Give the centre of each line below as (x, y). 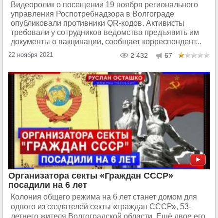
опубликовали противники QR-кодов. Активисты (98, 23)
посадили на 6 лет (48, 185)
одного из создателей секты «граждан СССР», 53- (101, 207)
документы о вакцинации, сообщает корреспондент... (106, 42)
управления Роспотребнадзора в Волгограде (92, 14)
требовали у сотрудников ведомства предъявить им (105, 32)
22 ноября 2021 (31, 55)
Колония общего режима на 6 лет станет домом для (104, 197)
